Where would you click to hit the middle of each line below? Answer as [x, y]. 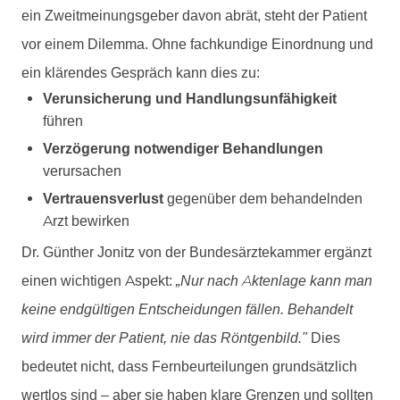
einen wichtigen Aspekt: [99, 280]
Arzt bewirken [86, 221]
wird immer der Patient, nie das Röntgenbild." [164, 337]
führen [63, 121]
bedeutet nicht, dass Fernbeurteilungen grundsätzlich [189, 366]
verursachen [82, 171]
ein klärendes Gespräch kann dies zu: [141, 72]
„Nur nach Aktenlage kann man [274, 280]
